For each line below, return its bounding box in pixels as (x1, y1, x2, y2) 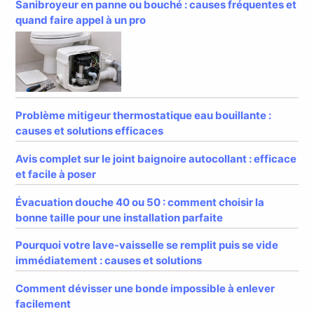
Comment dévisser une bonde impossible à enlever (15, 282, 275, 296)
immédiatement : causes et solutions (15, 254, 203, 268)
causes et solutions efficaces (15, 123, 164, 137)
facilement (15, 297, 71, 311)
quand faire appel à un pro (15, 13, 146, 27)
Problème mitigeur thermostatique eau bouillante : (15, 108, 272, 122)
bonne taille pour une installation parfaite (15, 210, 224, 224)
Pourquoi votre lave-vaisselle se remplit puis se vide (15, 238, 279, 252)
